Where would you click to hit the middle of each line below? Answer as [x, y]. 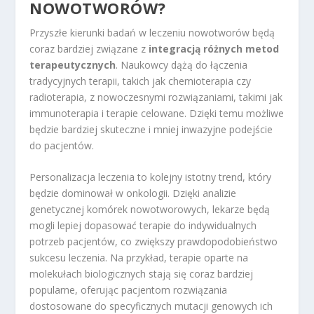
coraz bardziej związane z [89, 48]
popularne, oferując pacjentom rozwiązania [129, 290]
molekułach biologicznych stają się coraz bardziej [142, 274]
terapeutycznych [73, 64]
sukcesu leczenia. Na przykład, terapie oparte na [139, 258]
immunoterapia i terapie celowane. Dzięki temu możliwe [157, 113]
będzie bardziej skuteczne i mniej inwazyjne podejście [151, 129]
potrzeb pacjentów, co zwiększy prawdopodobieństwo [154, 242]
